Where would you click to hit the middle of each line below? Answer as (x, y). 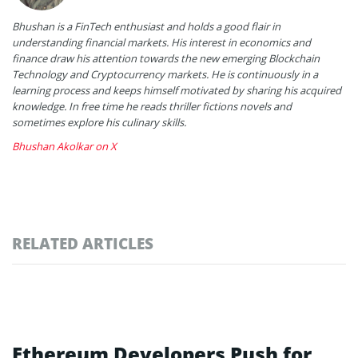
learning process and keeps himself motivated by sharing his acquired (177, 90)
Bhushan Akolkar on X (64, 146)
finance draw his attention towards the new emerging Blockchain (166, 58)
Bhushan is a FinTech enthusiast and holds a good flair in (146, 26)
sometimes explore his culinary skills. (99, 122)
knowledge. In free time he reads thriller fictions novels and (152, 106)
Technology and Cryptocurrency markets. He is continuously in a (165, 74)
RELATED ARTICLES (83, 243)
